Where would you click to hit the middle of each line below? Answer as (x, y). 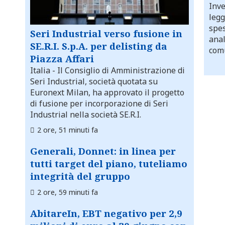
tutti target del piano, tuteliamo (109, 164)
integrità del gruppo (80, 176)
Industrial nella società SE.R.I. (86, 115)
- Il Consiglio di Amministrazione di (118, 71)
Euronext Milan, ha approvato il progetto (107, 93)
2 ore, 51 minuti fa (68, 130)
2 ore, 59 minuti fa (68, 192)
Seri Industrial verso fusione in (106, 34)
